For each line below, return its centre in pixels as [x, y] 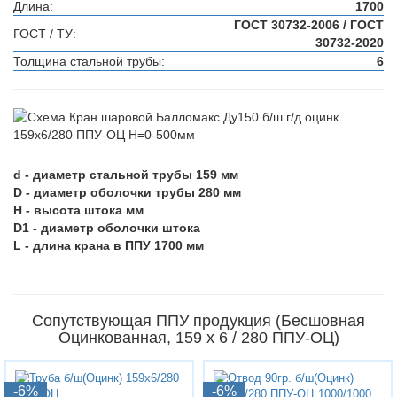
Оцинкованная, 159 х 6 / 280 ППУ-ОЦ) [198, 338]
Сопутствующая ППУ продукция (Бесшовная [198, 321]
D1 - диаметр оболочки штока [107, 228]
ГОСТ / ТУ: [45, 34]
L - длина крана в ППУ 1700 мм [109, 245]
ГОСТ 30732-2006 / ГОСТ [309, 25]
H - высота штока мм [78, 210]
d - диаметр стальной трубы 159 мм [126, 175]
